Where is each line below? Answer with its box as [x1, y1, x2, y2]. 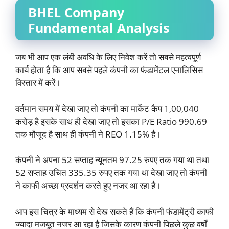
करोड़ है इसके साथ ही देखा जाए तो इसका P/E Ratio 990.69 [15, 115, 207, 127]
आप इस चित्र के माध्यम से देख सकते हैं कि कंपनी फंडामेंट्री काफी [15, 205, 214, 217]
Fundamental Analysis [28, 19, 169, 36]
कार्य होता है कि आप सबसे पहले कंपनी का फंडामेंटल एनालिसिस [15, 64, 203, 76]
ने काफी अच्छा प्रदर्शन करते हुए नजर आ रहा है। [15, 179, 161, 191]
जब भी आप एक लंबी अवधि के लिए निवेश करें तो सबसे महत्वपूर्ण [15, 51, 201, 63]
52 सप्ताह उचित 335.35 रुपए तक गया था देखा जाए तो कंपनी [15, 167, 207, 178]
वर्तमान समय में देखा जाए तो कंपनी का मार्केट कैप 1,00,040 [15, 102, 199, 114]
